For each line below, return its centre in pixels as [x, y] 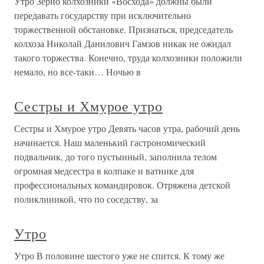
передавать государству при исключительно [103, 15]
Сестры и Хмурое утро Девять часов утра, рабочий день [127, 128]
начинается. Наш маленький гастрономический [110, 142]
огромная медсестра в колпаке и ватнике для [104, 171]
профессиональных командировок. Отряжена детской [122, 185]
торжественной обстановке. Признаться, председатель [123, 29]
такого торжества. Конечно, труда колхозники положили [128, 57]
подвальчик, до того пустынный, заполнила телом [115, 156]
